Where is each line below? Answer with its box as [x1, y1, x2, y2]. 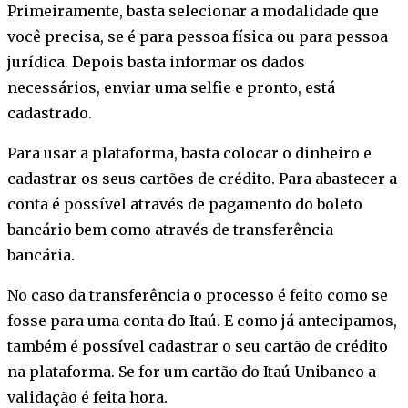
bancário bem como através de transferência [7, 220, 333, 240]
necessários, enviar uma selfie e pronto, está [7, 78, 335, 97]
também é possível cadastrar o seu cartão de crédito [7, 337, 388, 356]
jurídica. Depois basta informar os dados [7, 53, 305, 72]
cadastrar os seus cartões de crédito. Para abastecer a [7, 169, 397, 189]
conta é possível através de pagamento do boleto [7, 195, 362, 214]
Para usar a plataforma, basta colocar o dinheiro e [7, 144, 372, 163]
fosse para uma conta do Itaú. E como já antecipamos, [7, 311, 397, 331]
